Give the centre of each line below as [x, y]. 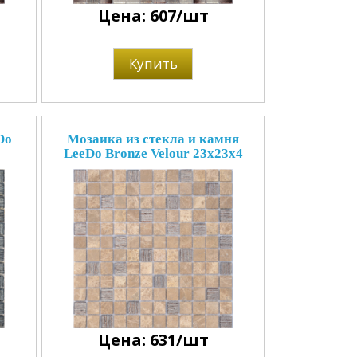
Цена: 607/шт [153, 16]
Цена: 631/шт [153, 340]
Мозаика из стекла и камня [153, 139]
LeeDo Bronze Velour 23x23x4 [153, 153]
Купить [153, 63]
